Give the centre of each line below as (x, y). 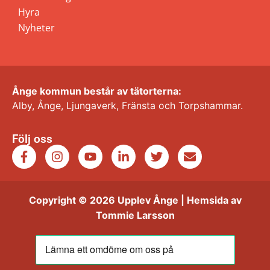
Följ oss (32, 139)
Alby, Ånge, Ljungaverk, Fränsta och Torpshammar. (127, 105)
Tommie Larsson (135, 215)
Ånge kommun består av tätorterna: (97, 91)
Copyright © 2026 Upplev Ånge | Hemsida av (135, 200)
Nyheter (36, 27)
